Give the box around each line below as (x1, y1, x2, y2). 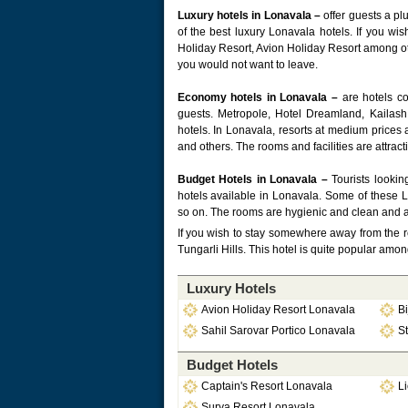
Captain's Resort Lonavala (200, 380, 332, 393)
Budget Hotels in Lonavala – (177, 173, 328, 186)
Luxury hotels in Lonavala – (177, 9, 321, 22)
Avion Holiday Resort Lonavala (200, 303, 355, 316)
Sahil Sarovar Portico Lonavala (200, 324, 355, 337)
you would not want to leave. (177, 58, 318, 71)
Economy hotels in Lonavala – (177, 91, 342, 104)
